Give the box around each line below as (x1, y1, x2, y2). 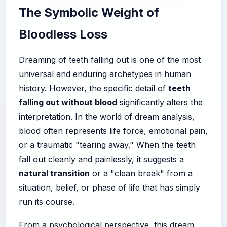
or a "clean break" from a (90, 168, 193, 178)
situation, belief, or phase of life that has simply (19, 182, 200, 193)
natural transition (19, 168, 90, 178)
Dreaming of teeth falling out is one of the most (19, 54, 201, 65)
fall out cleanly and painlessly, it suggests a (19, 154, 184, 164)
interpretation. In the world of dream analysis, (19, 111, 195, 122)
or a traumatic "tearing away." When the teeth (19, 139, 196, 150)
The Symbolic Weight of (19, 5, 159, 20)
